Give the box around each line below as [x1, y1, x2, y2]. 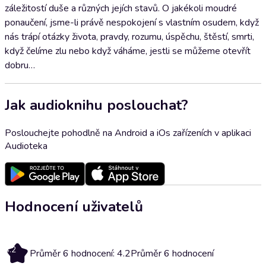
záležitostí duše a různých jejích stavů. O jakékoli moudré [5, 2, 237, 15]
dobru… [5, 59, 35, 72]
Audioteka [5, 139, 47, 153]
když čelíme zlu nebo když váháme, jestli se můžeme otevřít [5, 45, 251, 58]
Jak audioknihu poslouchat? [5, 95, 188, 115]
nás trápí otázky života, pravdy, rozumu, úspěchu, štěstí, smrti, [5, 30, 254, 43]
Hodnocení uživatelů [5, 197, 143, 216]
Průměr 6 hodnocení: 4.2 [30, 246, 131, 260]
